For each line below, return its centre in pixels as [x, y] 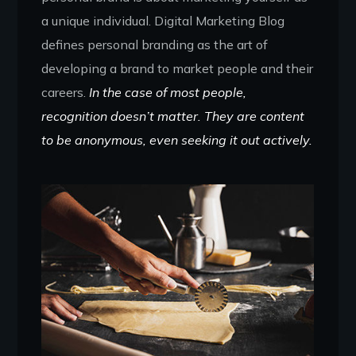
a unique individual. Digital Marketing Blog [163, 21]
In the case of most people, [168, 93]
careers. [66, 93]
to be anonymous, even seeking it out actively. [177, 140]
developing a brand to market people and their [178, 69]
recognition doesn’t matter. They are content [173, 116]
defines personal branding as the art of [155, 45]
